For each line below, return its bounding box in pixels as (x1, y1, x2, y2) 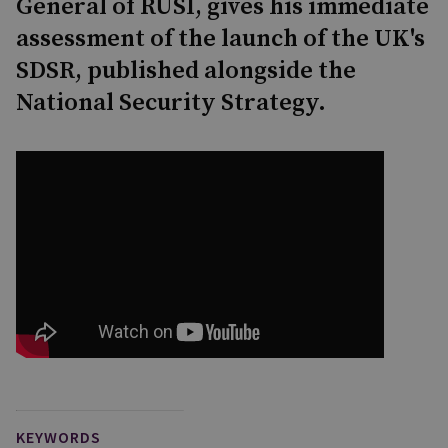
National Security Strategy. (16, 88, 326, 118)
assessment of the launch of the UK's (16, 24, 425, 54)
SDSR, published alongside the (16, 56, 356, 86)
